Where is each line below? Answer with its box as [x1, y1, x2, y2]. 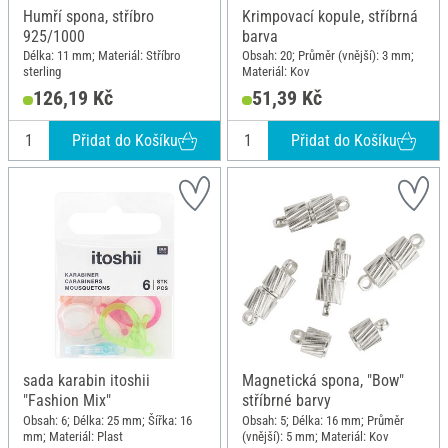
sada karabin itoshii [23, 371, 150, 391]
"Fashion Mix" [23, 391, 111, 411]
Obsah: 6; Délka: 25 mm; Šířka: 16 [23, 413, 192, 429]
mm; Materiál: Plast [23, 429, 123, 445]
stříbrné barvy [242, 391, 331, 411]
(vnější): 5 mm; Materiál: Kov [242, 429, 389, 445]
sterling [23, 64, 61, 80]
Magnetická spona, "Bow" [242, 371, 404, 391]
